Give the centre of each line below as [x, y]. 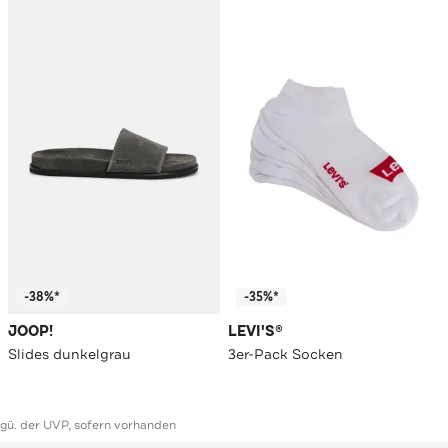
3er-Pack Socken [285, 354]
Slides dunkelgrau [69, 354]
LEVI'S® [255, 332]
